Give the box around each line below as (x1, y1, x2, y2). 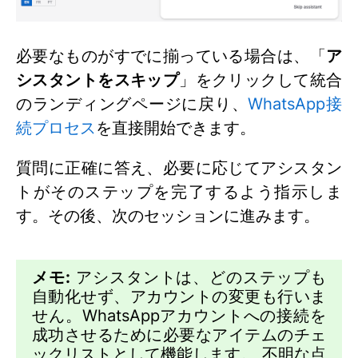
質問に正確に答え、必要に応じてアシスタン (16, 158, 342, 178)
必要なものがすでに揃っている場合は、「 (16, 46, 326, 66)
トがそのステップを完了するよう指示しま (16, 182, 342, 202)
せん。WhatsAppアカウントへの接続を (32, 306, 326, 326)
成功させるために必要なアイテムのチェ (32, 325, 326, 345)
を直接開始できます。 (96, 118, 256, 138)
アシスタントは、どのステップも (70, 268, 327, 288)
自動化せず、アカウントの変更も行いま (32, 287, 326, 307)
